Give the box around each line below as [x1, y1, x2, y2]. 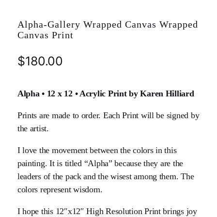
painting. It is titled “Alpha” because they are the [17, 158, 184, 168]
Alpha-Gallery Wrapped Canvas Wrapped [17, 18, 198, 30]
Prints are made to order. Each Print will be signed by [17, 110, 200, 120]
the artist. [17, 123, 49, 133]
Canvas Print [17, 29, 74, 40]
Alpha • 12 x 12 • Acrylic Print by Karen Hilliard [17, 88, 194, 98]
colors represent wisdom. [17, 184, 103, 194]
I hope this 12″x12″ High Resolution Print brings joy [17, 206, 197, 216]
